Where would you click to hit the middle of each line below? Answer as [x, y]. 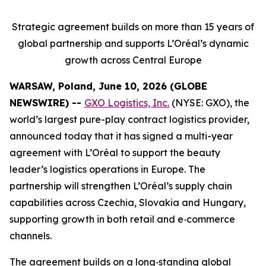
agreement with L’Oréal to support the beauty [115, 153]
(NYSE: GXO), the [209, 103]
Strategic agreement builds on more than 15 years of [133, 27]
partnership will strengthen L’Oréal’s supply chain [121, 186]
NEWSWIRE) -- [47, 103]
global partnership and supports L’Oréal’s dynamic [133, 43]
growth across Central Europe [133, 60]
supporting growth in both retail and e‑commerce [122, 219]
